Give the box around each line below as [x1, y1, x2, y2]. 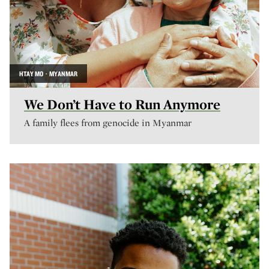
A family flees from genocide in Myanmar [24, 117, 192, 128]
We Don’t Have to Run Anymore [24, 95, 220, 113]
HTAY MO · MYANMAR [19, 69, 77, 78]
